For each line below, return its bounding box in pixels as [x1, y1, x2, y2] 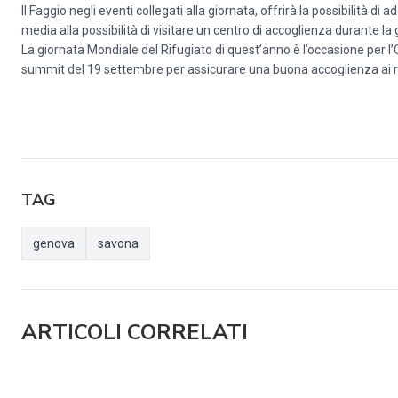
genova [33, 236, 75, 251]
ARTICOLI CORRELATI [21, 318, 248, 346]
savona [98, 236, 139, 251]
